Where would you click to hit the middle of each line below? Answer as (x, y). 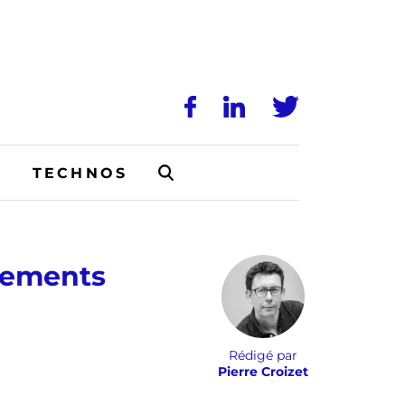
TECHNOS (80, 173)
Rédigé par (263, 355)
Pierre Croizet (263, 372)
